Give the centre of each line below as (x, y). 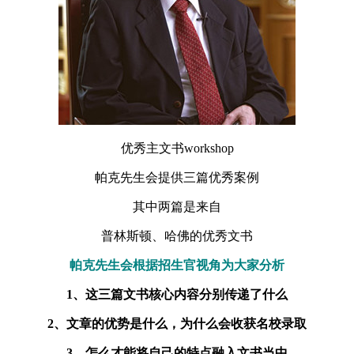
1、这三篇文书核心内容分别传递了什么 (177, 295)
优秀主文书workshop (177, 149)
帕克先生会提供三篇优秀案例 (177, 178)
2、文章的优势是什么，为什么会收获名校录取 (177, 324)
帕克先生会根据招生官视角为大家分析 (177, 265)
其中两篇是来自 (177, 207)
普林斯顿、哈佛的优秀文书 (177, 236)
